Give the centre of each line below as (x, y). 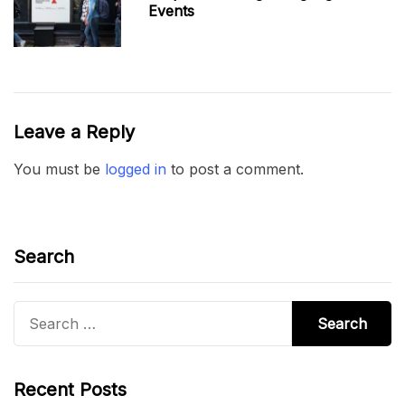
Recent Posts (70, 390)
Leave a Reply (74, 132)
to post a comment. (235, 170)
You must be (59, 170)
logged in (136, 170)
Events (172, 11)
